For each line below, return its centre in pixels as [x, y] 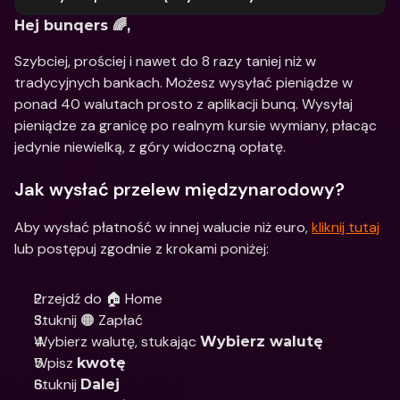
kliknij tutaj [346, 227]
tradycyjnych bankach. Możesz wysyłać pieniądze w [183, 83]
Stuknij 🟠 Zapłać [88, 320]
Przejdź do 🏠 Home [98, 299]
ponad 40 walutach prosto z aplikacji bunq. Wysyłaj [183, 104]
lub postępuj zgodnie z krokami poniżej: [142, 249]
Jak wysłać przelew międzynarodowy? [179, 189]
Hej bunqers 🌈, [72, 25]
